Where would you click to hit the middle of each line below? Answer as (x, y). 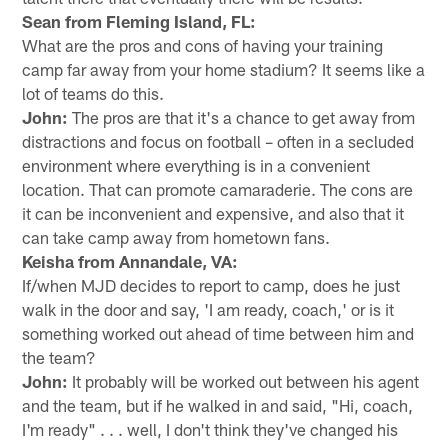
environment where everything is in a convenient (196, 164)
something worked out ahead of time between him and (218, 332)
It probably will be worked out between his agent (244, 380)
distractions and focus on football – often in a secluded (218, 140)
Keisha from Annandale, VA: (130, 260)
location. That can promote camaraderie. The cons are (218, 188)
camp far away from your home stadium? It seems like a (224, 68)
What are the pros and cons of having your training (203, 44)
